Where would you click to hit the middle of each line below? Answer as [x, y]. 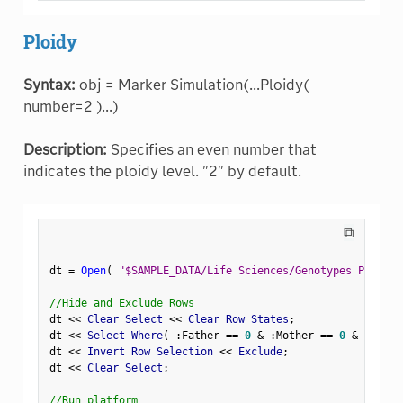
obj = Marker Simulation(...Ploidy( [192, 85]
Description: [65, 149]
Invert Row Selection [150, 351]
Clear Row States [235, 319]
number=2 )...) [71, 106]
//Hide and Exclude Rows [121, 303]
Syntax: [49, 85]
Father [203, 335]
